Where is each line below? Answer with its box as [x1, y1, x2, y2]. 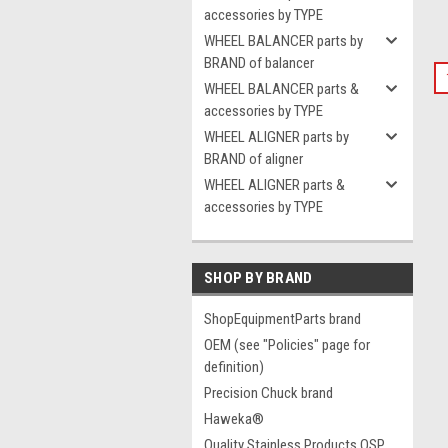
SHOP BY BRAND [204, 269, 313, 287]
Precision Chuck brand [204, 384, 333, 402]
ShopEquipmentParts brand [204, 310, 361, 328]
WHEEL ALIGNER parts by [204, 128, 349, 146]
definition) [204, 358, 264, 376]
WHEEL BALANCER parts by [204, 32, 363, 50]
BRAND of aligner [204, 150, 303, 168]
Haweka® [204, 410, 264, 428]
